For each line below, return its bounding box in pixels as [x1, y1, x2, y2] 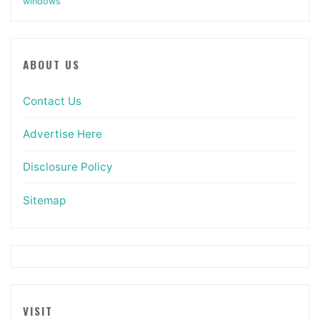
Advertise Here [22, 127, 102, 141]
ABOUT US [22, 56, 80, 73]
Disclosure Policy [22, 160, 113, 174]
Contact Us [22, 94, 81, 108]
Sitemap [22, 193, 66, 207]
